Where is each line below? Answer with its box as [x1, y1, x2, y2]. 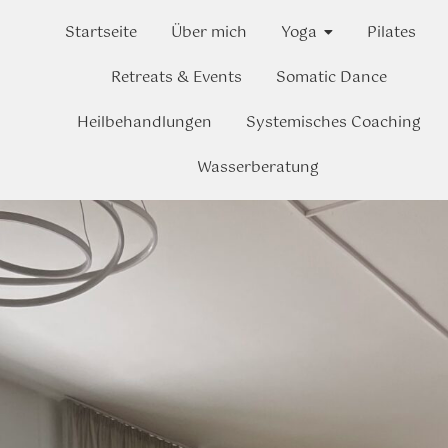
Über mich [171, 20, 248, 45]
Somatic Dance [276, 65, 388, 90]
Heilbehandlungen [77, 110, 213, 135]
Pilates [367, 20, 417, 45]
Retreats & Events [111, 65, 243, 90]
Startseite [65, 20, 138, 45]
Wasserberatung [196, 155, 319, 180]
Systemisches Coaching [246, 110, 422, 135]
